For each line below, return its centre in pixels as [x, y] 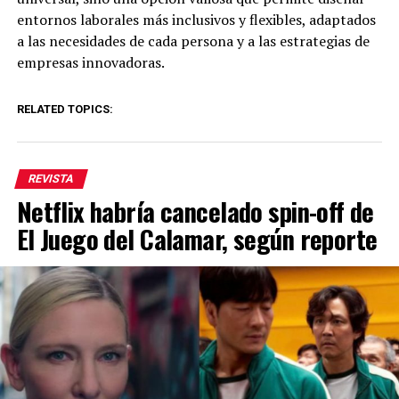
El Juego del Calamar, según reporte [197, 239]
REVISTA [51, 179]
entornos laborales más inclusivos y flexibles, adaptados [196, 20]
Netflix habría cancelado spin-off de [195, 212]
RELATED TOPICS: [65, 110]
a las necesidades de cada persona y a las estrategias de [193, 41]
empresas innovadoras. [90, 63]
